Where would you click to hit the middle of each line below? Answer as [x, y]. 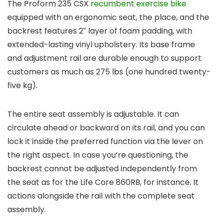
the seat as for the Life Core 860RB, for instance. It [103, 182]
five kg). [23, 86]
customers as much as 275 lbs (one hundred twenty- [109, 72]
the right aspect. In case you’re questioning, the [98, 155]
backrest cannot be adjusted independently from [102, 169]
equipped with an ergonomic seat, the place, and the [108, 18]
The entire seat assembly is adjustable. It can [93, 114]
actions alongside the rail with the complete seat [101, 196]
